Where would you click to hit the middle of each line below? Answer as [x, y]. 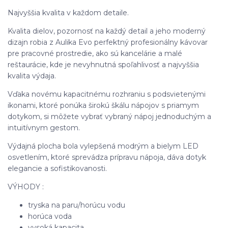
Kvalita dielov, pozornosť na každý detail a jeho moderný [107, 31]
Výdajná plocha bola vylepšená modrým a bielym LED [103, 146]
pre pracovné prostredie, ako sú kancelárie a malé [95, 53]
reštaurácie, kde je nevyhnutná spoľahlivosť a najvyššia [103, 64]
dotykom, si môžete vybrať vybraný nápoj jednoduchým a [109, 116]
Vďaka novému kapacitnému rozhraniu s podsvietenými [107, 94]
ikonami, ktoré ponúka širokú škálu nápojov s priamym [103, 105]
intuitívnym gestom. [44, 127]
